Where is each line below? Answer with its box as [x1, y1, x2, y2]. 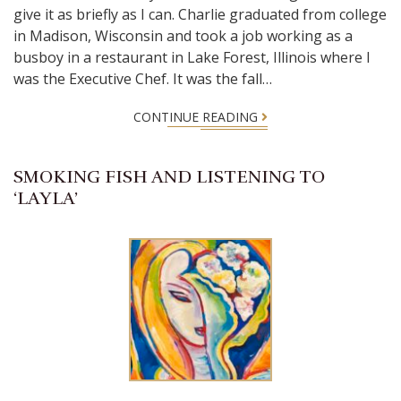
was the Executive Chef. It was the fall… [13, 69, 272, 89]
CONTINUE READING [133, 108, 261, 125]
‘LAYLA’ [13, 187, 78, 209]
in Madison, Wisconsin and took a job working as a [13, 26, 353, 46]
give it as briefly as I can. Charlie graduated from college [13, 4, 387, 24]
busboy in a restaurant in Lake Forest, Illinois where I [13, 47, 371, 67]
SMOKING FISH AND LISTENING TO [13, 166, 325, 188]
